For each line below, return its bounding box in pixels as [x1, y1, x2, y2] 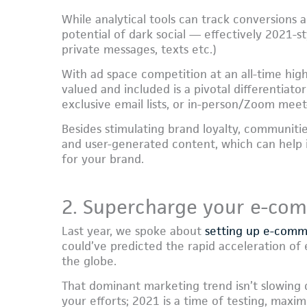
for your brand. [62, 151, 144, 167]
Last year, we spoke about [62, 223, 205, 239]
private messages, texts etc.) [62, 41, 217, 57]
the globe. [62, 254, 116, 269]
